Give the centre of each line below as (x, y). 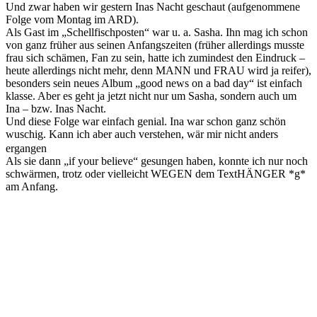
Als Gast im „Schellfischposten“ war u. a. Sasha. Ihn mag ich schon (157, 32)
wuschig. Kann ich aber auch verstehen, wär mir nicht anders (142, 134)
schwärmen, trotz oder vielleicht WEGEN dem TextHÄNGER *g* (156, 173)
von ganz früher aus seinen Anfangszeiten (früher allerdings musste (155, 45)
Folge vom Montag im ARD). (72, 19)
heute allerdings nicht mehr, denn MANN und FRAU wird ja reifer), (158, 70)
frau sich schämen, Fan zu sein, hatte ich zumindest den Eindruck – (155, 57)
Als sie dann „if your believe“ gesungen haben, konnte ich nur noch (157, 161)
